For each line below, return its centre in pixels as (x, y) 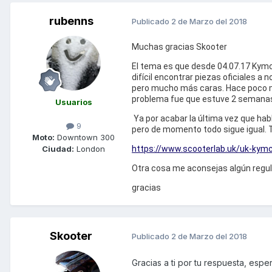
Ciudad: (58, 148)
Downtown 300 (85, 137)
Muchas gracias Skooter (179, 46)
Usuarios (73, 102)
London (90, 148)
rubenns (71, 21)
